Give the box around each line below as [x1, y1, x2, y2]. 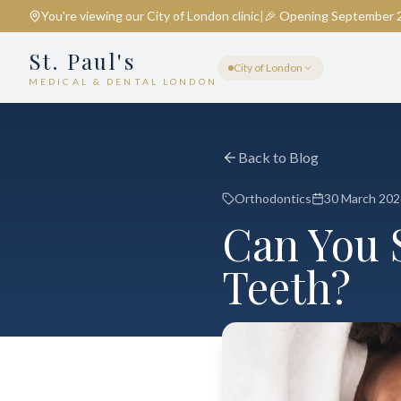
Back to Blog [238, 149, 319, 166]
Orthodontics [235, 191, 311, 206]
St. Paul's [29, 47, 135, 75]
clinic [229, 8, 260, 23]
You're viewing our [41, 8, 147, 23]
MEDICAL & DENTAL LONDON [29, 76, 218, 87]
